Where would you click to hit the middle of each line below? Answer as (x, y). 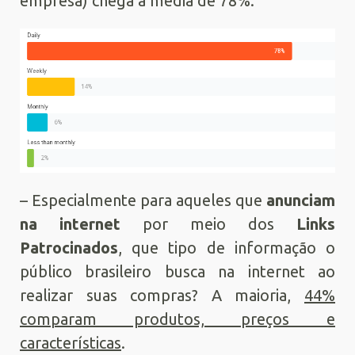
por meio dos (208, 224)
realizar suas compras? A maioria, (162, 296)
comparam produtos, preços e (177, 319)
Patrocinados (69, 248)
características (71, 343)
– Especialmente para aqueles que (143, 200)
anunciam (301, 200)
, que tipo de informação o (227, 248)
